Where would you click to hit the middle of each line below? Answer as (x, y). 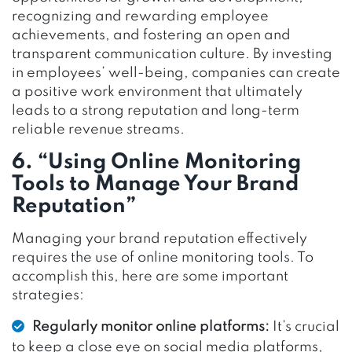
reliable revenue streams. (98, 129)
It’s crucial (304, 326)
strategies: (48, 295)
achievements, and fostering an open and (151, 35)
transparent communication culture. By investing (172, 54)
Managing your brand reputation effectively (159, 238)
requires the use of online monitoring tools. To (163, 257)
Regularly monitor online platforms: (151, 326)
